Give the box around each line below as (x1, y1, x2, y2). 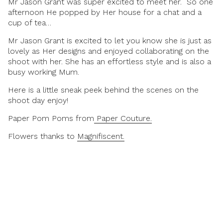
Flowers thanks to (8, 131, 77, 141)
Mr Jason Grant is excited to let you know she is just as (8, 36, 212, 45)
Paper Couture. (94, 113, 152, 123)
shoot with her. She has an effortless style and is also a (8, 57, 211, 66)
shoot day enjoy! (8, 96, 68, 105)
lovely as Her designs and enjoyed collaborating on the (8, 46, 209, 56)
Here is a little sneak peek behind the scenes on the (8, 85, 199, 95)
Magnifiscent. (77, 131, 124, 141)
